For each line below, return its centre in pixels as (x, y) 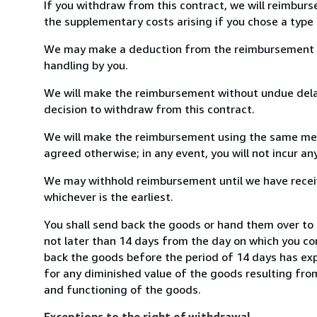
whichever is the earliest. (109, 196)
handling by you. (86, 65)
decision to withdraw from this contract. (149, 109)
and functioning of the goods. (122, 289)
